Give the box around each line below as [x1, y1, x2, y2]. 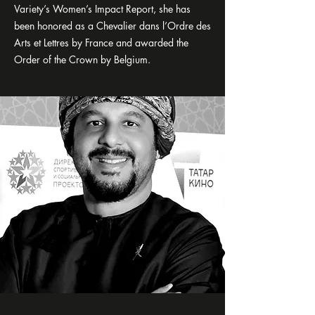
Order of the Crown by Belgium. [14, 53, 150, 66]
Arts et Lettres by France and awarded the [14, 36, 188, 49]
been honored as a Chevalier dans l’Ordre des [14, 19, 211, 32]
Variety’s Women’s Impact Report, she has [14, 2, 191, 15]
